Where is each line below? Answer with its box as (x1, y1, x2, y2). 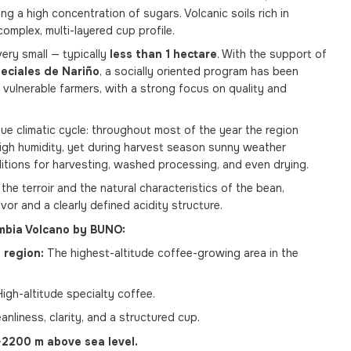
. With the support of (217, 47, 327, 62)
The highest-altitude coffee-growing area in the (44, 245, 299, 260)
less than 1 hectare (110, 47, 217, 62)
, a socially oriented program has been (100, 64, 299, 79)
